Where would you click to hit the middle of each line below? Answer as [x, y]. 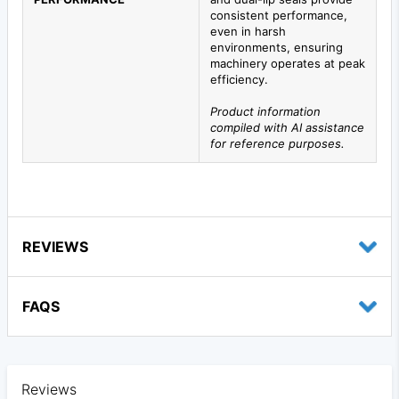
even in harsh [248, 32]
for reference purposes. [277, 144]
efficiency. [239, 80]
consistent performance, [279, 16]
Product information [265, 112]
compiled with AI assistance [287, 128]
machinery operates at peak [288, 64]
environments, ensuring [277, 48]
